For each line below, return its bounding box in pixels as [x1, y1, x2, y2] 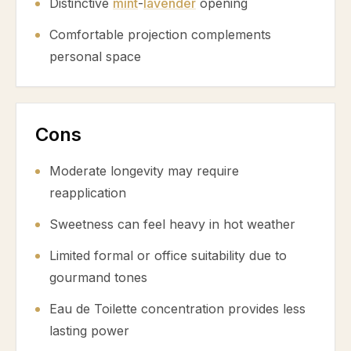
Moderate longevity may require [49, 163, 239, 179]
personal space [49, 49, 141, 64]
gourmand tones [49, 270, 147, 285]
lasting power [49, 323, 129, 338]
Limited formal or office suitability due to [49, 248, 287, 263]
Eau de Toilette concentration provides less [49, 301, 306, 317]
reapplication [49, 185, 126, 201]
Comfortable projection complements [49, 27, 271, 42]
